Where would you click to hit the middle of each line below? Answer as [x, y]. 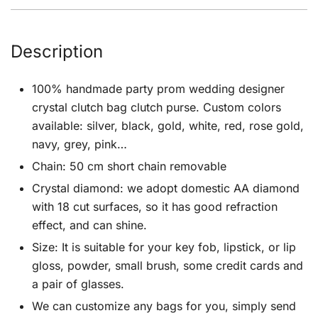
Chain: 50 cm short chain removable [129, 166]
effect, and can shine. [89, 225]
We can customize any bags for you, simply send [164, 306]
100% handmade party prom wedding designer [158, 89]
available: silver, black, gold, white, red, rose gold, [168, 126]
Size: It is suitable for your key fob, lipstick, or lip [164, 247]
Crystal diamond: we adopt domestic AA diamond [166, 188]
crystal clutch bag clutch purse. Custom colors [157, 107]
